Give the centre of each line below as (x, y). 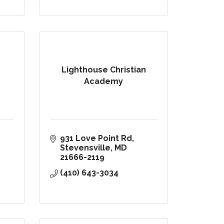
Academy (104, 81)
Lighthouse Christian (103, 69)
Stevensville (85, 148)
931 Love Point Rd (96, 138)
